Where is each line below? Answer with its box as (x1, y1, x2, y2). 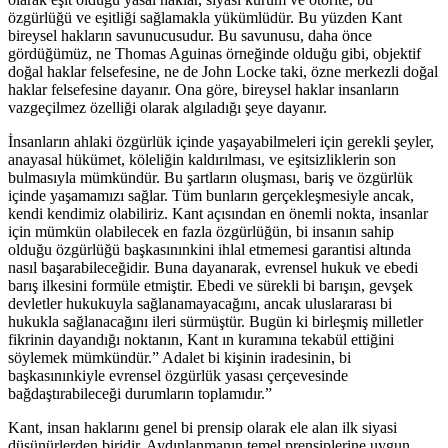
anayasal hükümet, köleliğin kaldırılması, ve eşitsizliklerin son (8, 150, 396, 168)
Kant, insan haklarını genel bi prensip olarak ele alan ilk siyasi (8, 418, 397, 436)
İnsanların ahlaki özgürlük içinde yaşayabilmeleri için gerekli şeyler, (8, 132, 434, 150)
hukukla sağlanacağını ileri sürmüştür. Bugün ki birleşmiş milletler (8, 312, 423, 330)
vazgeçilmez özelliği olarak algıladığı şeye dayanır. (8, 98, 327, 116)
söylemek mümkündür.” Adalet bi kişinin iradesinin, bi (8, 348, 351, 366)
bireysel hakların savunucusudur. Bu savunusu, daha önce (8, 26, 372, 44)
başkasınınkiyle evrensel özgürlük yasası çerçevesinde (8, 366, 348, 384)
